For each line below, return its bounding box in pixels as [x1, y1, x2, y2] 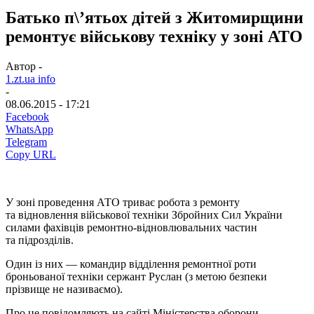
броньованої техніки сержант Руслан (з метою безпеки [6, 270, 267, 282]
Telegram [6, 135, 47, 148]
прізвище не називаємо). [6, 282, 123, 295]
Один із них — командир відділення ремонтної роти [6, 257, 257, 270]
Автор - [6, 60, 42, 72]
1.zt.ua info [6, 72, 55, 85]
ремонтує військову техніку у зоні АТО [6, 27, 303, 46]
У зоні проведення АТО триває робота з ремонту [6, 196, 240, 208]
